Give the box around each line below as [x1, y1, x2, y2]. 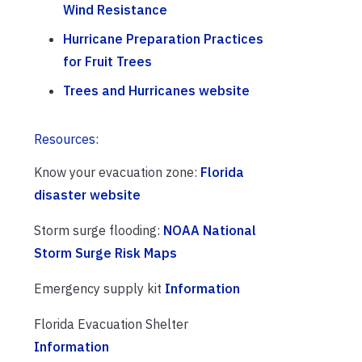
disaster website [34, 187, 141, 204]
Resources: [34, 131, 99, 148]
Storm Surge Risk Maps [34, 245, 177, 262]
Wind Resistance [63, 2, 167, 19]
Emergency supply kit [34, 280, 165, 297]
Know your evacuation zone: [34, 164, 200, 181]
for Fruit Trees [63, 53, 152, 70]
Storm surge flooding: [34, 222, 163, 239]
